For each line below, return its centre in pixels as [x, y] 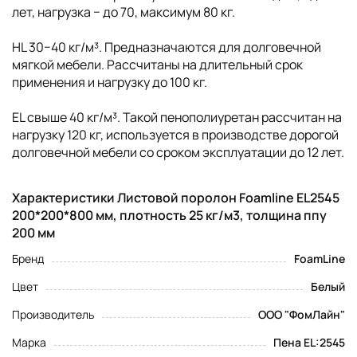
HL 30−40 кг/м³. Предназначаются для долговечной [167, 47]
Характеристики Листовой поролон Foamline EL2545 [176, 197]
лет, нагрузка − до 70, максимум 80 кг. [124, 12]
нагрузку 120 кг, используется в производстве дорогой [175, 134]
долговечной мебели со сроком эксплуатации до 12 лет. [178, 152]
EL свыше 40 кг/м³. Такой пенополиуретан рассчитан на [177, 117]
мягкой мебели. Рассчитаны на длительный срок [157, 64]
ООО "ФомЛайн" [302, 314]
